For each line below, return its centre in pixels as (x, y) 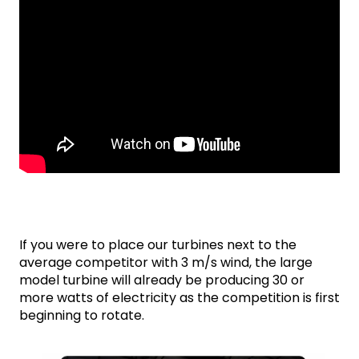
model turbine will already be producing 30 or (162, 280)
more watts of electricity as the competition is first (179, 297)
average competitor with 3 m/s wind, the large (166, 262)
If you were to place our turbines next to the (158, 244)
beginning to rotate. (82, 315)
